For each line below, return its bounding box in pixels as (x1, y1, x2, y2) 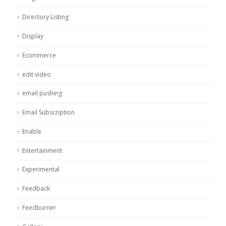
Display (22, 32, 43, 41)
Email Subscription (22, 108, 75, 117)
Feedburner (22, 203, 56, 212)
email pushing (22, 89, 62, 98)
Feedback (22, 184, 50, 193)
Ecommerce (22, 50, 56, 60)
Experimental (22, 165, 60, 174)
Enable (22, 127, 41, 136)
